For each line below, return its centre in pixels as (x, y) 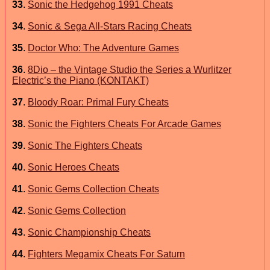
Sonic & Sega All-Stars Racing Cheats (110, 26)
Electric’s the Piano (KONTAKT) (80, 80)
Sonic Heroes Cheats (74, 167)
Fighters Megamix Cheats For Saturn (106, 254)
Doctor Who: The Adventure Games (103, 48)
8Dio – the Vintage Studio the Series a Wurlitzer (130, 69)
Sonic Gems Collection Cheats (93, 189)
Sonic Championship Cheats (89, 232)
